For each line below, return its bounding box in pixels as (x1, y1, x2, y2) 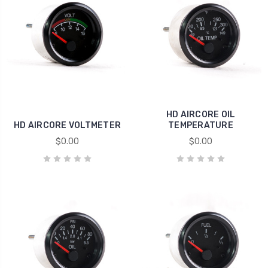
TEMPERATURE (168, 120, 233, 130)
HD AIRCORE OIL (166, 109, 236, 120)
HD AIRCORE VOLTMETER (14, 120, 121, 130)
